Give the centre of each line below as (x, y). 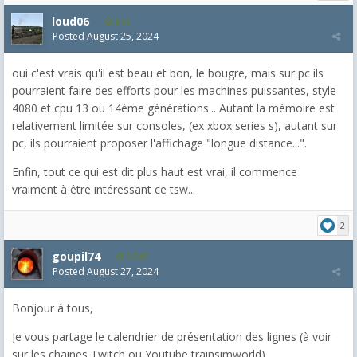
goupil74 (76, 256)
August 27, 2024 (123, 271)
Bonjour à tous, (53, 308)
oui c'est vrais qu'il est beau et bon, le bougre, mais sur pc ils (168, 73)
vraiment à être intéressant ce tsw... (104, 189)
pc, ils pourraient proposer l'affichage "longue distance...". (159, 143)
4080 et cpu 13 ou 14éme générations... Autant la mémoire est (173, 108)
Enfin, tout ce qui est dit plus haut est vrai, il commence (155, 171)
